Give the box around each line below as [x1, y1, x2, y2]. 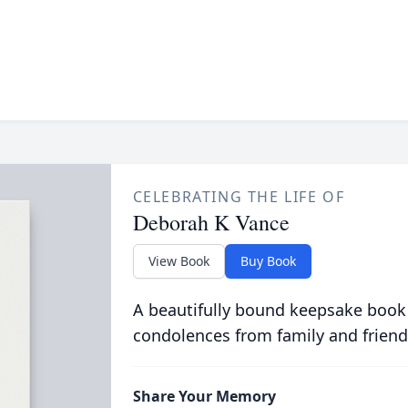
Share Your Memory [132, 386, 276, 406]
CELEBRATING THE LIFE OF [132, 187, 345, 207]
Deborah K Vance [132, 208, 290, 237]
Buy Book [240, 252, 296, 270]
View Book [148, 252, 209, 270]
